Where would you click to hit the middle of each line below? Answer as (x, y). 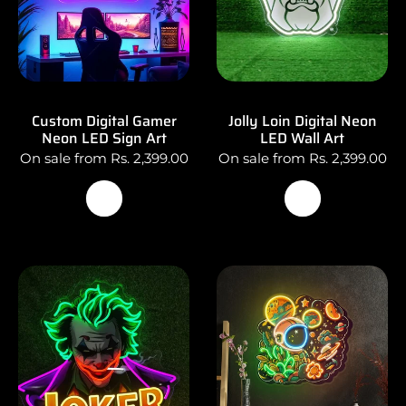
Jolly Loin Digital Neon (302, 121)
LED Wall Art (302, 138)
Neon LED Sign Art (104, 138)
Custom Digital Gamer (104, 121)
